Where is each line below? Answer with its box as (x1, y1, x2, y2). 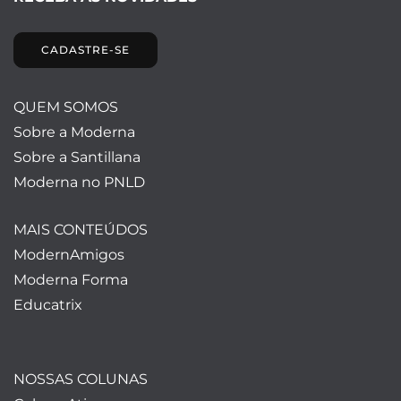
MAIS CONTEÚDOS (13, 221, 148, 239)
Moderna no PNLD (13, 174, 145, 192)
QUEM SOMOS (13, 98, 118, 116)
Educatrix (13, 296, 82, 314)
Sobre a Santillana (13, 149, 141, 166)
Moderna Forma (13, 271, 128, 289)
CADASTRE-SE (41, 43, 130, 57)
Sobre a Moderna (13, 124, 135, 141)
